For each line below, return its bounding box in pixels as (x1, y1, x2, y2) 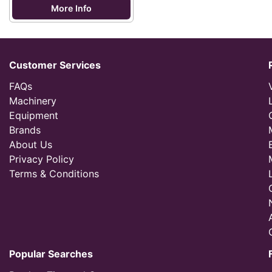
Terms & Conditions (9, 168, 99, 180)
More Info (51, 3, 92, 13)
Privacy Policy (9, 153, 74, 165)
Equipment (9, 109, 58, 121)
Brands (9, 124, 41, 136)
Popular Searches (9, 248, 93, 260)
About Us (9, 138, 52, 151)
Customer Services (9, 59, 101, 71)
